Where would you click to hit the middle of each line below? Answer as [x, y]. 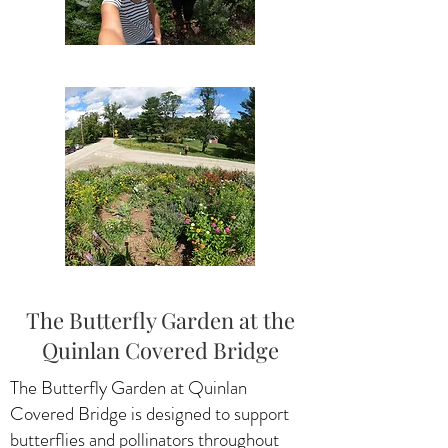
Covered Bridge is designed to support [149, 413]
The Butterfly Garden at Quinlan [128, 387]
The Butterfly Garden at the [160, 319]
